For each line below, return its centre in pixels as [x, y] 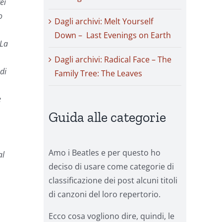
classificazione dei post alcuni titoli [113, 180]
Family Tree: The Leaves [98, 74]
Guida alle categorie [107, 117]
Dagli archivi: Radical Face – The [113, 60]
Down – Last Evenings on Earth [113, 35]
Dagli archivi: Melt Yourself [104, 22]
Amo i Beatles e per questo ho [105, 152]
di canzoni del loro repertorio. [105, 194]
